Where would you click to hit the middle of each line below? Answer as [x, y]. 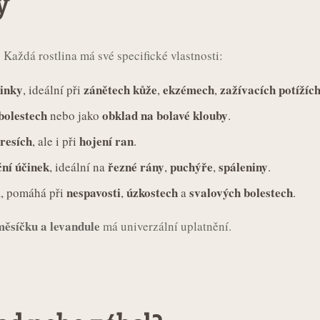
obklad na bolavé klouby [165, 115]
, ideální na [79, 166]
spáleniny [243, 166]
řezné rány [136, 166]
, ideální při [53, 89]
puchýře [191, 166]
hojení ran [106, 141]
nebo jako [75, 115]
